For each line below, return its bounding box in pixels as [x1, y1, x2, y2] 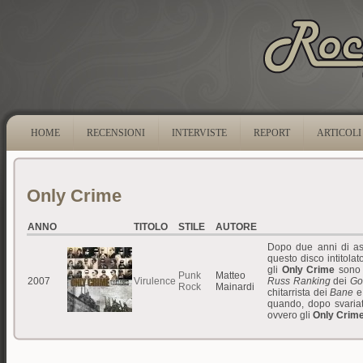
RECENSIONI [87, 127, 145, 139]
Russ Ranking [267, 275, 331, 288]
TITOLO [134, 221, 168, 233]
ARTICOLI [317, 127, 361, 139]
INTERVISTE [172, 127, 227, 139]
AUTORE [216, 221, 257, 233]
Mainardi [216, 281, 254, 293]
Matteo [216, 270, 246, 282]
